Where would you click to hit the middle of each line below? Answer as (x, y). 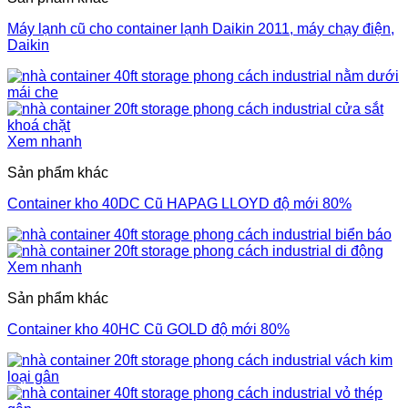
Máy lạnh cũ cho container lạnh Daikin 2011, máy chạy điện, (201, 29)
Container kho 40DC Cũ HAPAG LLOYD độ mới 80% (179, 204)
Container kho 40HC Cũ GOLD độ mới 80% (148, 330)
